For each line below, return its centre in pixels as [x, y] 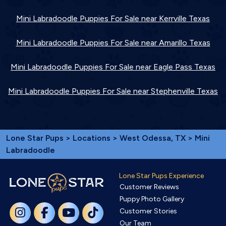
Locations [92, 138]
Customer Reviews [149, 187]
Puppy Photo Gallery [152, 199]
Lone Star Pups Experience [161, 176]
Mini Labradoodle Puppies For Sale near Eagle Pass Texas [113, 67]
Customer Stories [148, 211]
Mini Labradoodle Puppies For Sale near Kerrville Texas [113, 18]
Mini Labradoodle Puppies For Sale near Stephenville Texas [113, 91]
